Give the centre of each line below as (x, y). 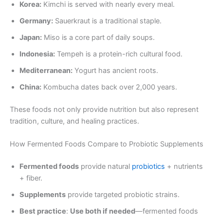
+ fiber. (31, 178)
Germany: (36, 21)
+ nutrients (185, 166)
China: (30, 87)
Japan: (31, 37)
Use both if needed (103, 211)
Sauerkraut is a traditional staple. (107, 21)
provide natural (105, 166)
